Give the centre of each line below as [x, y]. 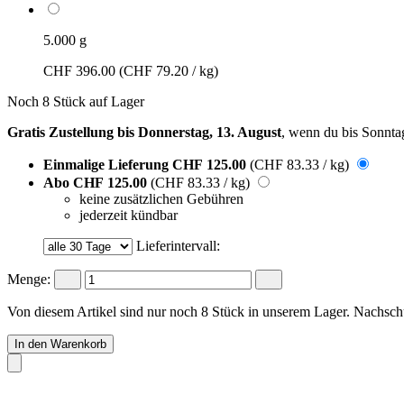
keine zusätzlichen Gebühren [161, 198]
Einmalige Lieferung [108, 164]
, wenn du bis [321, 132]
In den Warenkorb [60, 344]
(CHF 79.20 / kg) [169, 70]
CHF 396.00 [81, 70]
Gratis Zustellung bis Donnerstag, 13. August [144, 132]
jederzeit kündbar [129, 215]
